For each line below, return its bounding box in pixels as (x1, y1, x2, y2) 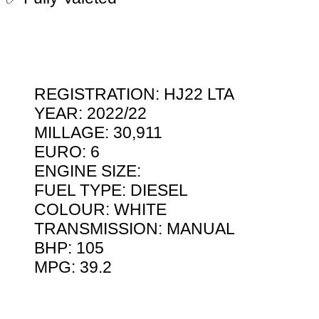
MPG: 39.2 (34, 258, 112, 277)
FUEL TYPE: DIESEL (34, 181, 188, 200)
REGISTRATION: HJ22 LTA (34, 85, 234, 104)
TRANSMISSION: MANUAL (34, 219, 235, 239)
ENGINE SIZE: (34, 162, 141, 181)
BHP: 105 (34, 239, 104, 258)
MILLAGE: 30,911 (34, 123, 162, 142)
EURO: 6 (34, 142, 100, 162)
